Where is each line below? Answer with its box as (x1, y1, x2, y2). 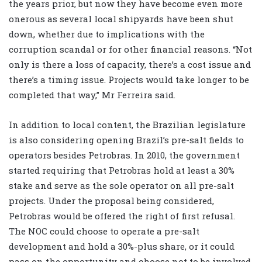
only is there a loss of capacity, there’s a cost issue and (9, 58, 251, 71)
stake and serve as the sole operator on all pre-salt (9, 180, 234, 192)
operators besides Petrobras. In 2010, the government (9, 149, 240, 161)
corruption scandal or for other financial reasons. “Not (9, 43, 252, 56)
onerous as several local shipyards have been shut (9, 13, 233, 25)
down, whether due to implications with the (9, 28, 205, 40)
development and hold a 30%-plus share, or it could (9, 240, 235, 253)
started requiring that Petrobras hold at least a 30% (9, 164, 235, 177)
